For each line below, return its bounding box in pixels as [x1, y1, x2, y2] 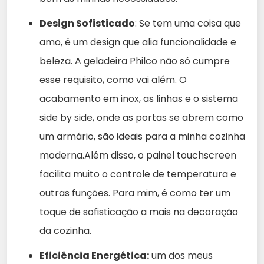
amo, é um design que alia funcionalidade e [39, 35, 236, 49]
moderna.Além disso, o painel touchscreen [39, 148, 236, 162]
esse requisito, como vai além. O [39, 72, 187, 87]
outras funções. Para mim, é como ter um [39, 186, 230, 200]
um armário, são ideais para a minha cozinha [39, 129, 245, 143]
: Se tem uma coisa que [135, 16, 241, 30]
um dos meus [149, 248, 213, 262]
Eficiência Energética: [39, 248, 149, 262]
